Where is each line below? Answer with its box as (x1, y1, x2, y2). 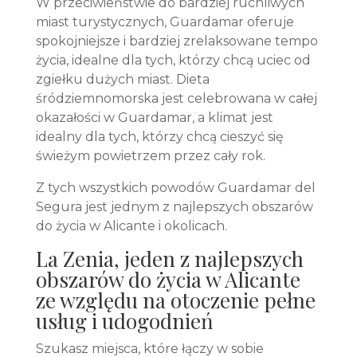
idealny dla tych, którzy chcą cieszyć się (35, 129, 284, 144)
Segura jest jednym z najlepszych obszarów (35, 199, 313, 214)
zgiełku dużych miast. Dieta (35, 72, 210, 87)
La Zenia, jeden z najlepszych (35, 245, 304, 273)
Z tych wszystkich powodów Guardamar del (35, 180, 316, 195)
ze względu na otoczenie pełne (35, 286, 316, 314)
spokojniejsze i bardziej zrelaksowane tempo (35, 33, 318, 49)
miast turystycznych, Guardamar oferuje (35, 14, 294, 29)
